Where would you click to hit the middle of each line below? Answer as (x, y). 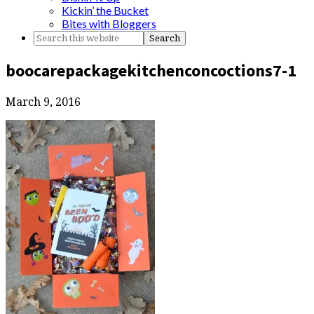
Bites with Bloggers (109, 23)
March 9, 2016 (43, 102)
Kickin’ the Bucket (105, 10)
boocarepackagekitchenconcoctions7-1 (151, 70)
